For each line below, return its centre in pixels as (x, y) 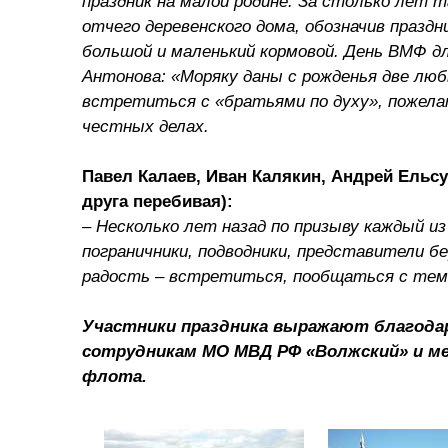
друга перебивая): (157, 201)
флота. (114, 376)
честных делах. (145, 126)
